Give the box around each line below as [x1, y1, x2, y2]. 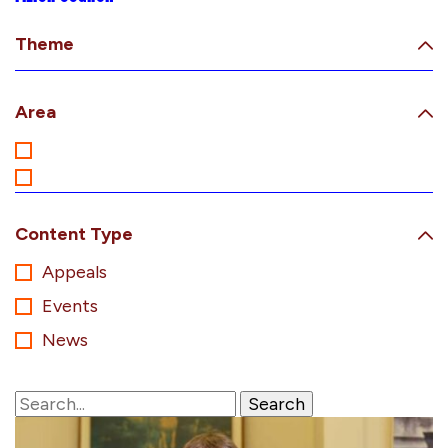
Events [42, 294, 98, 317]
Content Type [15, 222, 133, 245]
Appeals [42, 260, 107, 283]
